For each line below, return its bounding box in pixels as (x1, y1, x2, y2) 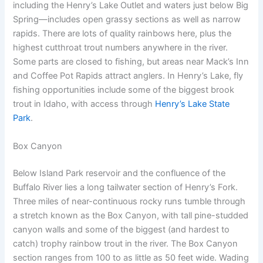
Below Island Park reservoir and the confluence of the (13, 167, 226, 178)
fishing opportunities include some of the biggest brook (13, 85, 235, 96)
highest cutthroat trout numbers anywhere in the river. (13, 42, 228, 53)
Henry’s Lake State (155, 99, 230, 110)
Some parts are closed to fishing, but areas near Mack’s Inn (13, 56, 249, 68)
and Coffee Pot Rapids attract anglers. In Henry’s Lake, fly (13, 70, 244, 82)
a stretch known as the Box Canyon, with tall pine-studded (13, 210, 249, 221)
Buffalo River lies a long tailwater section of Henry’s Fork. (13, 181, 238, 193)
